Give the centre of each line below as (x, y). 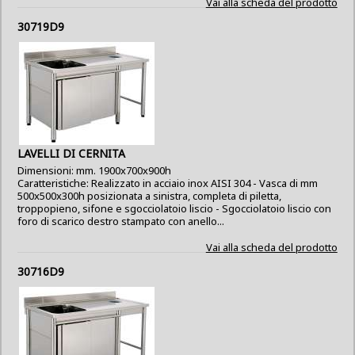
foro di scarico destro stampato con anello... (121, 221)
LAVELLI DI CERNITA (72, 153)
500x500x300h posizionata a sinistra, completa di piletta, (150, 196)
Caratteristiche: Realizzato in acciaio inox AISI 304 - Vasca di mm (168, 183)
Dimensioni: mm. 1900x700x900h (95, 170)
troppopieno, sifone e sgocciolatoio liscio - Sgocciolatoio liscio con (175, 208)
